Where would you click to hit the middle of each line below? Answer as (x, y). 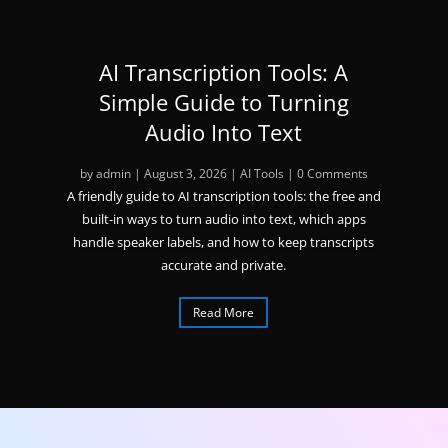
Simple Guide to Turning (223, 102)
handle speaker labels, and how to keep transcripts (224, 242)
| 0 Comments (325, 173)
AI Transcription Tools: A (224, 72)
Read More (224, 312)
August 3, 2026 (185, 173)
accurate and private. (224, 265)
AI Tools (261, 173)
